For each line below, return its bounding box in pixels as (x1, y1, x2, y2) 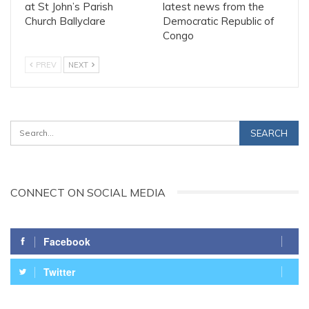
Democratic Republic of (163, 14, 275, 28)
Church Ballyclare (25, 14, 106, 28)
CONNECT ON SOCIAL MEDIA (10, 185, 166, 199)
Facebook (43, 234, 90, 248)
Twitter (43, 264, 75, 279)
